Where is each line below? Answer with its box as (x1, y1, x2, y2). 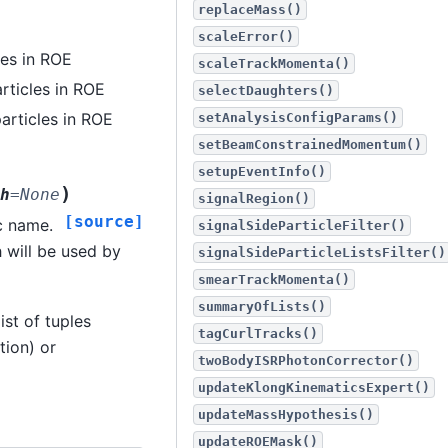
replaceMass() (198, 2, 302, 17)
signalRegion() (198, 191, 310, 206)
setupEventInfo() (198, 164, 326, 179)
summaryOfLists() (198, 299, 326, 314)
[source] (64, 212, 144, 232)
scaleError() (198, 29, 294, 44)
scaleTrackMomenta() (198, 56, 350, 71)
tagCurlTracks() (198, 326, 318, 341)
